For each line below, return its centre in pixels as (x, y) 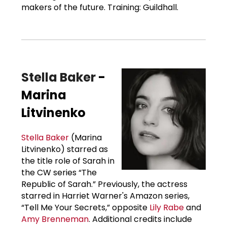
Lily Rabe (167, 207)
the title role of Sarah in (68, 161)
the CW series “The (59, 172)
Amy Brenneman (55, 219)
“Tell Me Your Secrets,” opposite (85, 207)
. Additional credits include (140, 219)
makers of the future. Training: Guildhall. (100, 7)
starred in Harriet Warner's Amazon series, (105, 196)
